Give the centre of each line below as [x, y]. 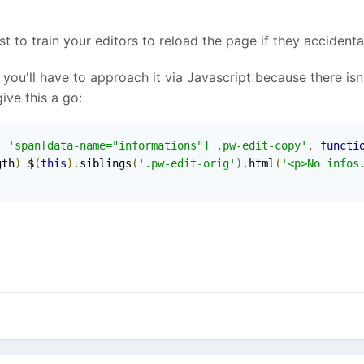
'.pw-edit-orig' [187, 164]
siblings [106, 164]
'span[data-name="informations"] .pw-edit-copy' [158, 146]
